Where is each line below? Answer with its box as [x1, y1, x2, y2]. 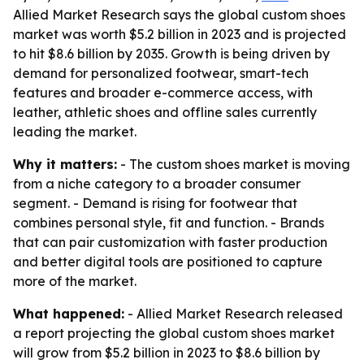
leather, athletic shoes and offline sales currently [13, 104, 317, 120]
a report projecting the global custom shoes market [13, 325, 335, 341]
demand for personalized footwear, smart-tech [13, 65, 309, 81]
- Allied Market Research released [124, 305, 343, 322]
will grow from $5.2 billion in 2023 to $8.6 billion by [13, 344, 320, 361]
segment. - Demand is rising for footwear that [13, 195, 297, 211]
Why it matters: [13, 156, 117, 172]
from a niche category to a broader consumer [13, 175, 301, 192]
